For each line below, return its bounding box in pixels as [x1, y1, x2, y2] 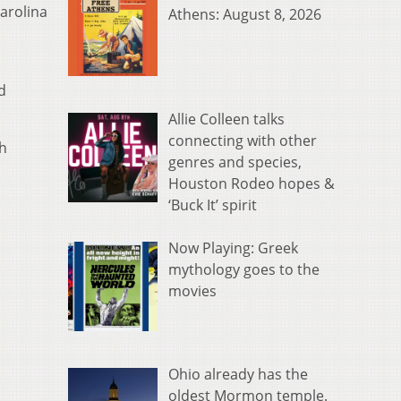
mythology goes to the [168, 260, 320, 280]
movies [168, 281, 217, 302]
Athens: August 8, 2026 [168, 4, 321, 25]
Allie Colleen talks [168, 109, 285, 130]
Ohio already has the [168, 363, 308, 384]
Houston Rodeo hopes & [168, 174, 335, 194]
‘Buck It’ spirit [168, 195, 257, 216]
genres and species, [168, 152, 302, 173]
